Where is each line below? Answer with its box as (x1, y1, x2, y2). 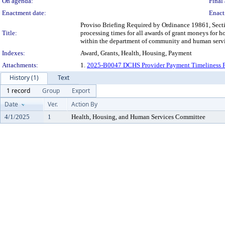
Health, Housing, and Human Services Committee (71, 113, 205, 121)
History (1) (10, 73, 39, 82)
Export (72, 86, 90, 95)
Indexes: (2, 49, 25, 57)
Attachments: (2, 61, 38, 69)
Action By (71, 100, 97, 108)
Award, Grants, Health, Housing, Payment (80, 49, 192, 57)
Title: (2, 29, 17, 37)
